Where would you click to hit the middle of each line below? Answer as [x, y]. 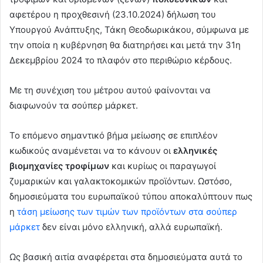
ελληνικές [195, 150]
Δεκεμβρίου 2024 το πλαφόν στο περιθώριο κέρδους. [121, 60]
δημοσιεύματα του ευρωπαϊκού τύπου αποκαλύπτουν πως [131, 196]
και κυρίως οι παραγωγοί [163, 166]
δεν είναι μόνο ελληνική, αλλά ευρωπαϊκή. [131, 227]
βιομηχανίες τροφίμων [59, 166]
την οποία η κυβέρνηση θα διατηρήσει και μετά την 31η [125, 45]
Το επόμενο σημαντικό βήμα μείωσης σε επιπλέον [114, 135]
